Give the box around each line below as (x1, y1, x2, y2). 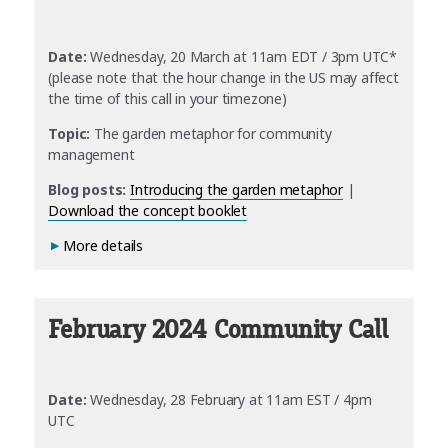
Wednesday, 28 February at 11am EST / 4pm (86, 390, 372, 410)
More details (63, 236, 144, 256)
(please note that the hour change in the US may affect (48, 68, 399, 88)
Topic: (48, 124, 91, 144)
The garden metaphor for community (90, 124, 332, 144)
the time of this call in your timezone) (48, 89, 287, 109)
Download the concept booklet (48, 201, 247, 221)
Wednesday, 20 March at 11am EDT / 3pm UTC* (86, 47, 398, 67)
